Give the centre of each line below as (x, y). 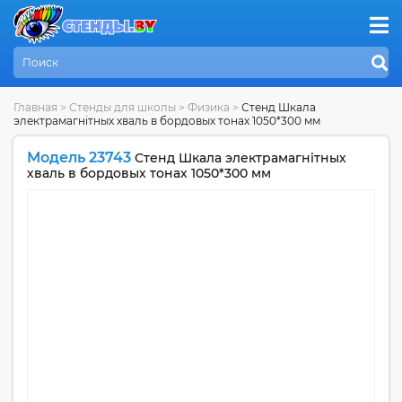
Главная (35, 107)
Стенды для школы (122, 107)
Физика (210, 107)
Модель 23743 (79, 157)
